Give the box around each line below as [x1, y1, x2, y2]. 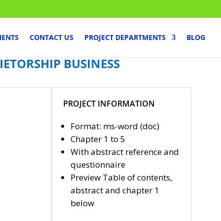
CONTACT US [30, 33, 74, 42]
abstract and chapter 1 [70, 184, 159, 196]
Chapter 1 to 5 [70, 133, 125, 145]
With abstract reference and [70, 146, 179, 157]
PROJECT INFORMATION [63, 98, 155, 109]
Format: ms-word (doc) [70, 120, 159, 132]
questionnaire [70, 158, 125, 170]
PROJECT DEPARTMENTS [84, 33, 166, 42]
